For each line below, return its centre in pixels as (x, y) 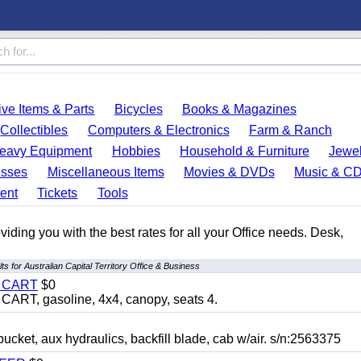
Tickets (58, 193)
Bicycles (138, 109)
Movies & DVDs (229, 172)
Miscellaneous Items (106, 172)
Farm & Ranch (290, 130)
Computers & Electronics (158, 130)
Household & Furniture (244, 151)
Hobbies (136, 151)
